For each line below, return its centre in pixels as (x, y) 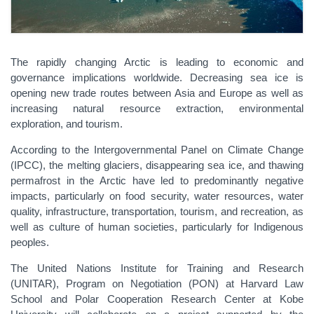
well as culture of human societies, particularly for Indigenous (157, 227)
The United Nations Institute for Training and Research (157, 268)
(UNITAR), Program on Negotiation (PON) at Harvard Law (157, 284)
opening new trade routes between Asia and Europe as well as (157, 93)
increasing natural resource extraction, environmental (157, 108)
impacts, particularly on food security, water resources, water (157, 196)
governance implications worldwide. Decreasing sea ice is (157, 77)
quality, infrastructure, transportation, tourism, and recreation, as (157, 211)
